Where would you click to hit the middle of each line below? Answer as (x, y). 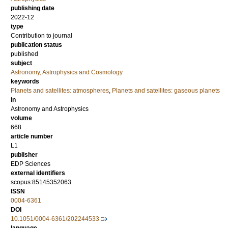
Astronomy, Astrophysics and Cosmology (67, 73)
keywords (25, 82)
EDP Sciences (31, 164)
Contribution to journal (41, 36)
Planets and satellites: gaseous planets (166, 91)
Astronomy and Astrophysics (50, 109)
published (24, 54)
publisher (24, 155)
